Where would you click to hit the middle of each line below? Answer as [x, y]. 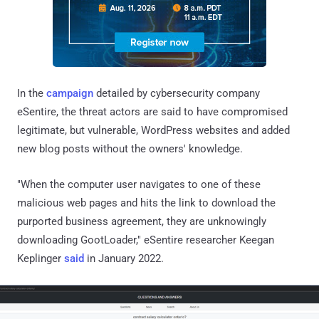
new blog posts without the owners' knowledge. [130, 148]
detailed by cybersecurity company [177, 93]
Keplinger [41, 258]
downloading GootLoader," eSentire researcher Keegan [146, 240]
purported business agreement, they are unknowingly [142, 221]
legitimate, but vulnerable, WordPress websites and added [153, 130]
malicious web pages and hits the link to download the [146, 203]
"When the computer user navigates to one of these [139, 184]
